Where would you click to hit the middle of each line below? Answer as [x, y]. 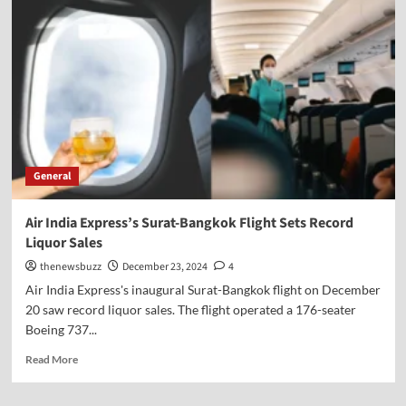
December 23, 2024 [164, 267]
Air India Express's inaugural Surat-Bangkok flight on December [203, 290]
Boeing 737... [61, 329]
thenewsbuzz [70, 267]
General [52, 176]
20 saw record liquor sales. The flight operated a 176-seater [190, 309]
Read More [51, 359]
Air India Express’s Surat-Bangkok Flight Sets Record [189, 223]
